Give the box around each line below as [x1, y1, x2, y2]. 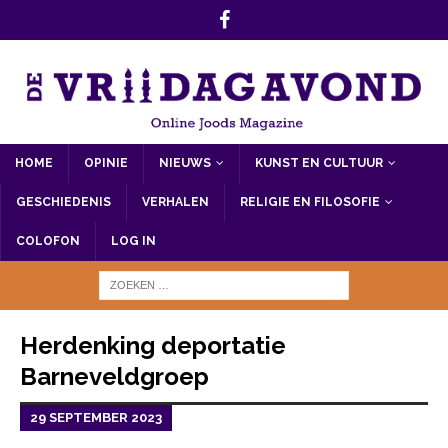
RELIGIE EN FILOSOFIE [240, 194, 380, 209]
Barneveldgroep [20, 361, 209, 391]
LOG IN [111, 233, 156, 248]
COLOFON [16, 233, 80, 248]
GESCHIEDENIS [16, 194, 111, 209]
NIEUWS [159, 155, 211, 170]
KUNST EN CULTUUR [255, 155, 383, 170]
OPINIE [84, 155, 128, 170]
